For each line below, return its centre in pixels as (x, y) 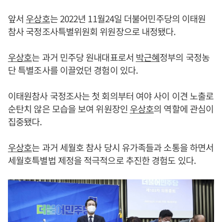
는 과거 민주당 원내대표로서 (84, 57)
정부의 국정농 (185, 57)
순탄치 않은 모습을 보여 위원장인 (69, 109)
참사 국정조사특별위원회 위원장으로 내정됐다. (92, 31)
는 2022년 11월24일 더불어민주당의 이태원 (128, 18)
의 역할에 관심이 (184, 109)
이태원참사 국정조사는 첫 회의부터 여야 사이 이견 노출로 (111, 96)
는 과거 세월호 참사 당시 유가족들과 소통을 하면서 (123, 147)
